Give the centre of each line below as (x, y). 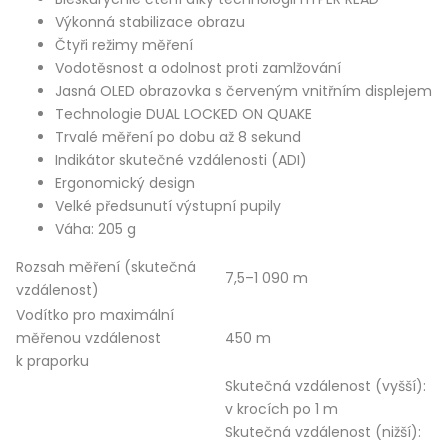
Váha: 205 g (95, 229)
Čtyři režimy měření (124, 45)
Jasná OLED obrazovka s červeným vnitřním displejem (243, 91)
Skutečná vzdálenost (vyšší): (325, 386)
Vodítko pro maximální (95, 315)
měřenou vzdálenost (88, 338)
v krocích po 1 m (281, 409)
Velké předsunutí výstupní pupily (168, 206)
